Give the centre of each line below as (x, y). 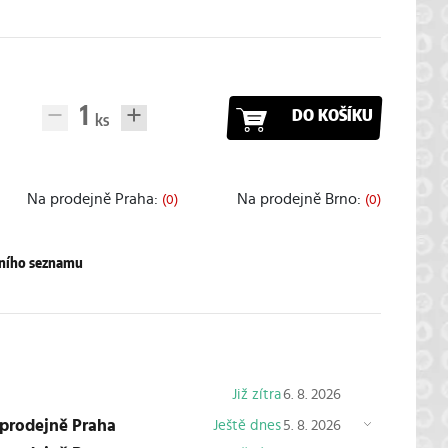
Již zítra (256, 394)
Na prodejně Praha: (94, 199)
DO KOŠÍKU (332, 115)
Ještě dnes (246, 425)
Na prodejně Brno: (300, 199)
